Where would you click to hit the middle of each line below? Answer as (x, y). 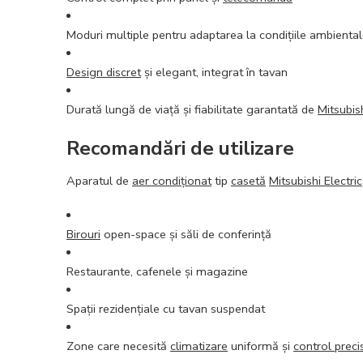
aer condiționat (172, 180)
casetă (248, 180)
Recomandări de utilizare (180, 148)
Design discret (104, 72)
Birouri (83, 234)
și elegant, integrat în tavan (214, 72)
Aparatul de (99, 180)
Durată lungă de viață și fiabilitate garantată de (192, 109)
